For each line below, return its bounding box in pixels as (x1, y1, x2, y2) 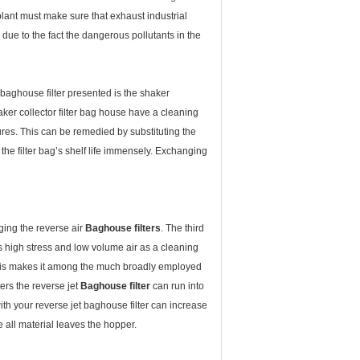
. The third (161, 223, 204, 234)
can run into (153, 280, 204, 292)
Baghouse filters (85, 223, 161, 234)
